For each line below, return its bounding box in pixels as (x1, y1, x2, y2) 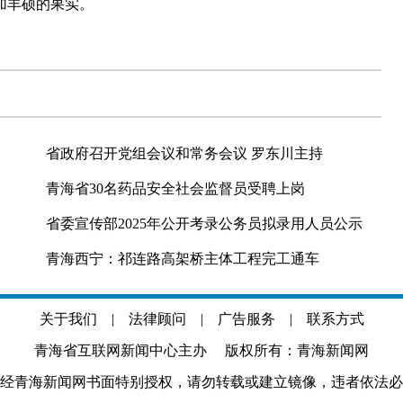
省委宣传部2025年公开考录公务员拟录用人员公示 (46, 216, 363, 231)
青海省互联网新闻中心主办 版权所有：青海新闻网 (34, 343, 369, 358)
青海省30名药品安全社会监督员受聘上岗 (46, 181, 305, 196)
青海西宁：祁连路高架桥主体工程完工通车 (46, 251, 319, 266)
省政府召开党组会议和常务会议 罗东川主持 (46, 146, 323, 161)
